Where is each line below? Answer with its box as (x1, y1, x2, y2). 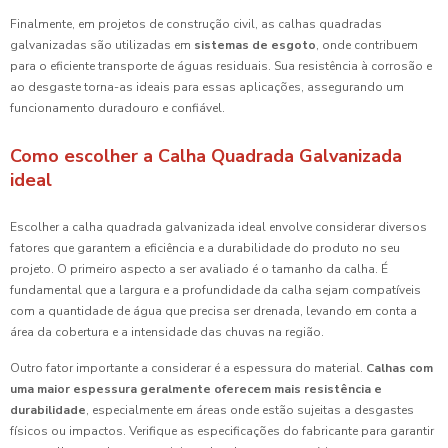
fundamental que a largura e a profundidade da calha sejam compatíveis (10, 282, 421, 299)
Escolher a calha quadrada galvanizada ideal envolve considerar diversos (10, 219, 427, 236)
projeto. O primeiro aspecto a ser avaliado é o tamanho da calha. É (10, 261, 388, 278)
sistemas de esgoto (194, 37, 316, 54)
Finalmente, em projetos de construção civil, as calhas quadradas (10, 16, 382, 33)
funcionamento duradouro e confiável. (10, 100, 225, 117)
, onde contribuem (316, 37, 418, 54)
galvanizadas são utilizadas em (10, 37, 194, 54)
